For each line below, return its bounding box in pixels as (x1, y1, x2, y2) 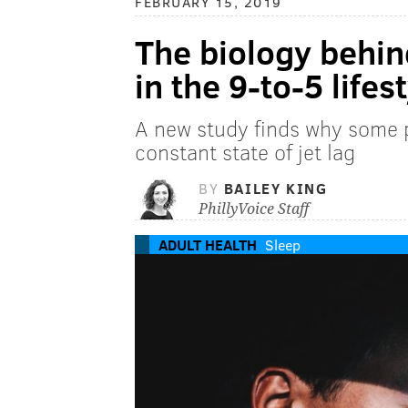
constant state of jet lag (135, 137, 355, 168)
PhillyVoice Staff (199, 200, 309, 219)
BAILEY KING (223, 178, 328, 199)
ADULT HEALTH (158, 235, 257, 255)
